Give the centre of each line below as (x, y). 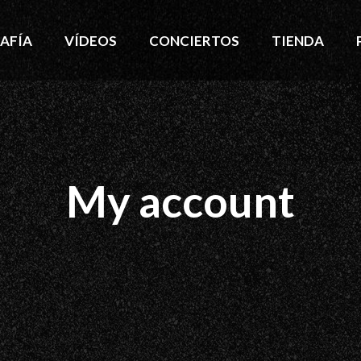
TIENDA (298, 40)
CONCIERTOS (194, 40)
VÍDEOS (91, 40)
